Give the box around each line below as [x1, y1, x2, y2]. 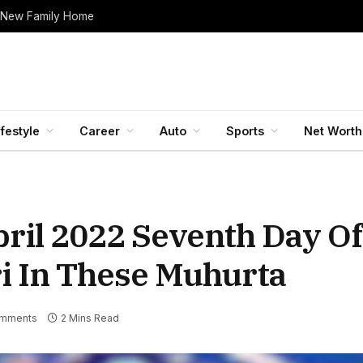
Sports [226, 123, 264, 138]
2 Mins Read [60, 312, 119, 325]
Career [79, 123, 120, 138]
